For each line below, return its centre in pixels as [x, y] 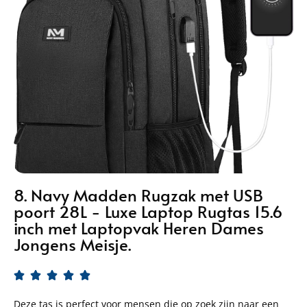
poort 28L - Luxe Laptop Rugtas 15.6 [148, 212]
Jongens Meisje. [72, 245]
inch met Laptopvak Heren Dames [139, 228]
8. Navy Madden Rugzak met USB [138, 195]
